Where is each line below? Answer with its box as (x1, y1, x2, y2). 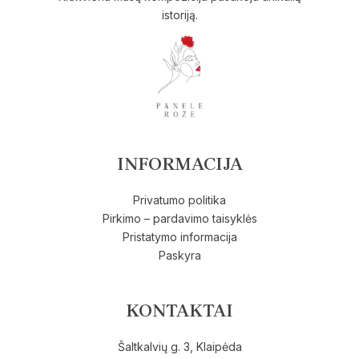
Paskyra (158, 248, 201, 263)
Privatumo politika (133, 193, 226, 208)
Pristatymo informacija (122, 230, 237, 244)
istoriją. (161, 8, 198, 22)
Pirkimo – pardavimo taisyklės (102, 212, 257, 226)
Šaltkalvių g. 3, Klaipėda (117, 340, 242, 354)
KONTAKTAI (126, 300, 233, 322)
